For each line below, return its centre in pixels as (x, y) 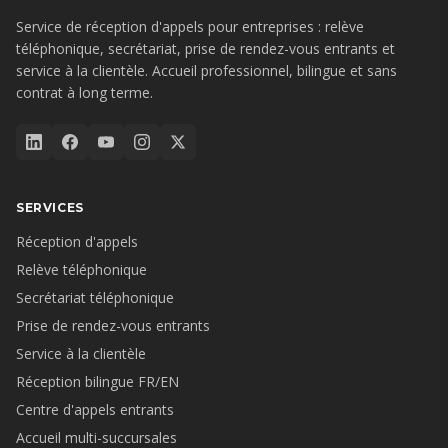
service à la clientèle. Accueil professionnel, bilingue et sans (206, 70)
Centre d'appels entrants (95, 409)
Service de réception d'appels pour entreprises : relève (190, 26)
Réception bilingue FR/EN (97, 381)
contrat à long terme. (84, 92)
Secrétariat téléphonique (95, 297)
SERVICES (50, 207)
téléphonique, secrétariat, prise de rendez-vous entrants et (205, 48)
